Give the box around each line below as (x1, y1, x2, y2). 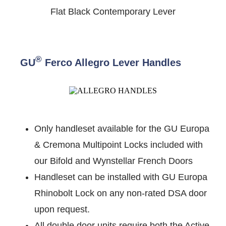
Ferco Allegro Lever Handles (42, 56, 181, 68)
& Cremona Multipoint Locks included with (34, 140, 203, 150)
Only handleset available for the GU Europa (34, 124, 209, 134)
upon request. (34, 204, 90, 215)
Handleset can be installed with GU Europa (34, 172, 207, 183)
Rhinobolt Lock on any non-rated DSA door (34, 188, 207, 199)
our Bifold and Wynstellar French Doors (34, 156, 193, 166)
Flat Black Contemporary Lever (50, 6, 176, 17)
